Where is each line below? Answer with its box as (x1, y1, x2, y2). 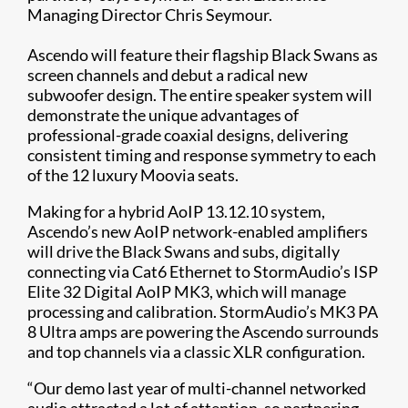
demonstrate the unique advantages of (27, 104, 299, 125)
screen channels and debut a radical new (27, 64, 308, 85)
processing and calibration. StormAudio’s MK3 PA (27, 301, 378, 321)
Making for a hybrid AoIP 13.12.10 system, (27, 200, 325, 221)
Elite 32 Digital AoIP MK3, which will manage (27, 280, 346, 301)
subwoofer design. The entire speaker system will (27, 84, 372, 105)
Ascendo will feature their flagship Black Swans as (27, 44, 378, 65)
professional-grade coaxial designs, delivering (27, 124, 348, 145)
